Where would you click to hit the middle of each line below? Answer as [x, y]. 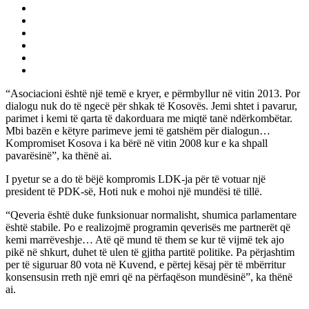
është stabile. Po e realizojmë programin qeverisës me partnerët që [148, 227]
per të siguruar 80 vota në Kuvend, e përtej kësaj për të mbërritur [146, 264]
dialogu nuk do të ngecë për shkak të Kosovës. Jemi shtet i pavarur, [151, 106]
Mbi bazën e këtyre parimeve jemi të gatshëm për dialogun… [138, 130]
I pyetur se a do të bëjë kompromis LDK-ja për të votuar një [136, 179]
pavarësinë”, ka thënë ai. [59, 155]
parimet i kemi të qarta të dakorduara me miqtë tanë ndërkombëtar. [149, 118]
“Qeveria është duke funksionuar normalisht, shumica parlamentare [151, 215]
